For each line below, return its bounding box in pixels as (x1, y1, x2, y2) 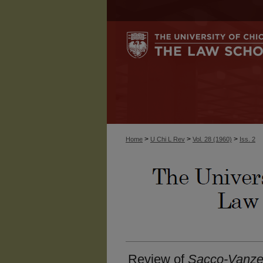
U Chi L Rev (150, 136, 185, 143)
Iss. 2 (240, 136, 255, 143)
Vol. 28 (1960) (193, 136, 232, 143)
